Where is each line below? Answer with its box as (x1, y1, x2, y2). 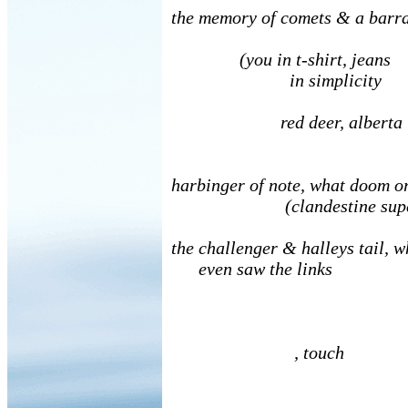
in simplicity (171, 70, 382, 90)
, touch (171, 342, 344, 362)
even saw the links (171, 259, 332, 279)
